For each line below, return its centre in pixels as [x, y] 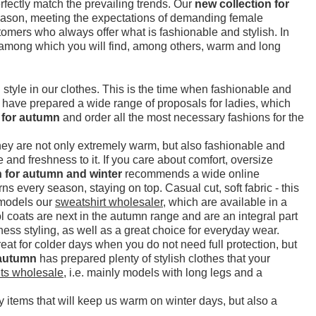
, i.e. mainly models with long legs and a [163, 272]
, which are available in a [225, 202]
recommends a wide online [191, 174]
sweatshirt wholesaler [109, 202]
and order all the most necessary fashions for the [182, 117]
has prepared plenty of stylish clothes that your [154, 258]
